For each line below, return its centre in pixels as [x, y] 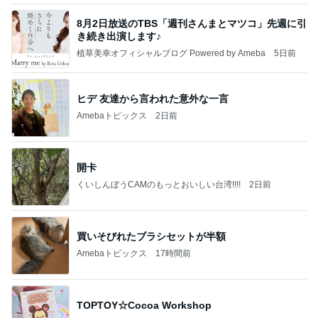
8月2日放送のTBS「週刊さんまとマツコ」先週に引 [192, 24]
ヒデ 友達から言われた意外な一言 [153, 99]
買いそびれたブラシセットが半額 [151, 237]
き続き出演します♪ [119, 37]
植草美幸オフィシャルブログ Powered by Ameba [171, 54]
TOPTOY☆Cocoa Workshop [144, 306]
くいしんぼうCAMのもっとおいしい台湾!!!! [159, 185]
